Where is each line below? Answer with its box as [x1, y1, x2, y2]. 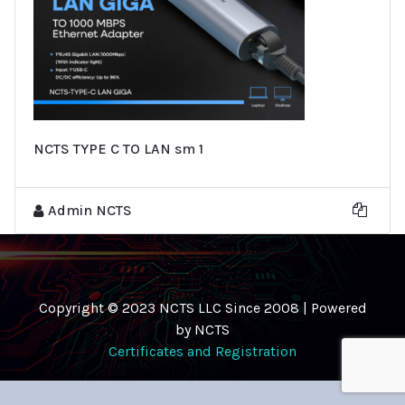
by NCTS [175, 320, 230, 338]
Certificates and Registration [108, 342, 297, 360]
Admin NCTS [48, 201, 132, 219]
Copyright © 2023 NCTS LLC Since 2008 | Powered [38, 298, 367, 316]
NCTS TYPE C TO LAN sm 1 [33, 139, 203, 157]
